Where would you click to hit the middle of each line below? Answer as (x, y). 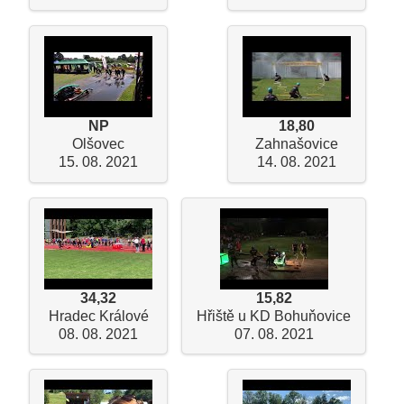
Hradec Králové (98, 316)
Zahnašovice (297, 144)
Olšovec (98, 144)
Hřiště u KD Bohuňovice (274, 316)
